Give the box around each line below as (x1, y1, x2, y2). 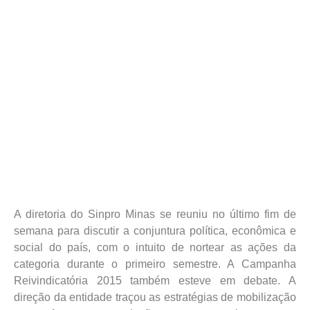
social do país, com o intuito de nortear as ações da (14, 241, 296, 253)
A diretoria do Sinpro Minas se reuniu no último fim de (14, 208, 296, 220)
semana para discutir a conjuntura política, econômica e (14, 225, 296, 237)
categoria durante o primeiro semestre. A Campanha (14, 258, 296, 270)
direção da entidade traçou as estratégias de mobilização (14, 291, 296, 303)
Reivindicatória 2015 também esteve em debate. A (14, 275, 296, 286)
